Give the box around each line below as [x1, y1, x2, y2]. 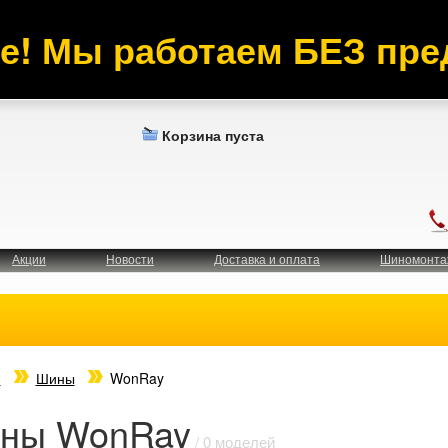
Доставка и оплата [214, 250, 320, 267]
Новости [106, 250, 154, 267]
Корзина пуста [161, 124, 264, 145]
